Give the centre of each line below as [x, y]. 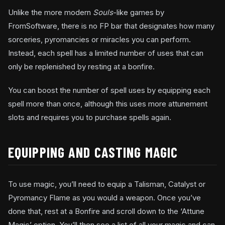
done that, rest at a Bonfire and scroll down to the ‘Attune [106, 211]
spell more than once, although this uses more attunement [108, 103]
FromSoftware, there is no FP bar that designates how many [111, 26]
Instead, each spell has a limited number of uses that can [106, 53]
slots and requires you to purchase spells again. [90, 117]
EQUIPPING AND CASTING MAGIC [93, 152]
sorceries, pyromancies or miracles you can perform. [99, 39]
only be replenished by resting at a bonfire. [81, 66]
